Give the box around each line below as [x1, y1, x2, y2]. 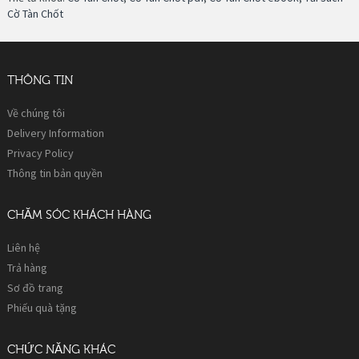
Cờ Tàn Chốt [7, 6, 63, 21]
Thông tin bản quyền [7, 165, 103, 180]
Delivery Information [7, 125, 104, 140]
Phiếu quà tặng [7, 300, 77, 315]
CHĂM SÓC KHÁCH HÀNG [7, 208, 151, 222]
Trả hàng [7, 260, 47, 275]
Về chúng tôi [7, 105, 65, 120]
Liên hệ [7, 240, 40, 255]
